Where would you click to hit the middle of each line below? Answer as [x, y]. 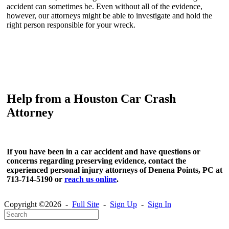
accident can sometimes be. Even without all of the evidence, [105, 7]
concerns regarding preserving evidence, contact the [96, 161]
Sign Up [123, 204]
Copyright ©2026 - [38, 204]
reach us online [90, 179]
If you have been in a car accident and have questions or [104, 152]
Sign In [159, 204]
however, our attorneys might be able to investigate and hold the [109, 16]
